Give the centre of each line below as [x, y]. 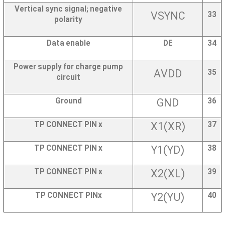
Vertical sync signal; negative [68, 10]
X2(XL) [168, 175]
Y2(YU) [168, 198]
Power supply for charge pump [68, 67]
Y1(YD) [168, 151]
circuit [68, 78]
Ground [68, 101]
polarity [68, 20]
